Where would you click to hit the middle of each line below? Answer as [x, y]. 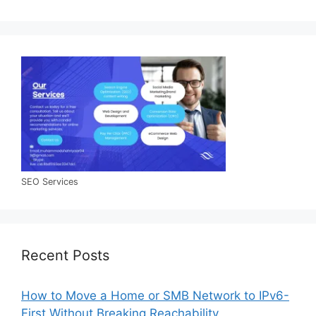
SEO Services [50, 182]
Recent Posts [65, 256]
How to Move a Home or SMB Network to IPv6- [155, 296]
